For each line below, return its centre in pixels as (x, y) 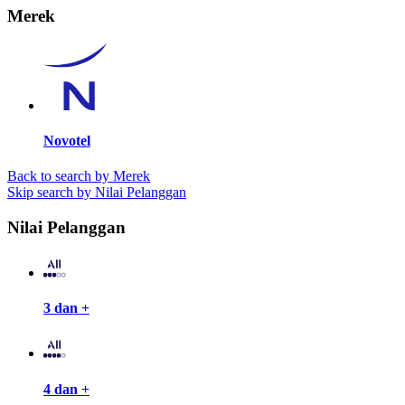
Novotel (67, 141)
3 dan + (66, 308)
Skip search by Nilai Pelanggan (97, 193)
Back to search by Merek (79, 176)
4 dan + (66, 389)
